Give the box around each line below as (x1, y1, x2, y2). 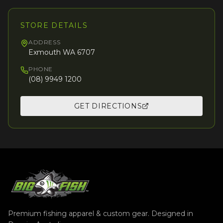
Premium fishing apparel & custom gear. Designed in (8, 209, 193, 218)
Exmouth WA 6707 (28, 48, 95, 57)
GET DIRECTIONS (74, 102, 142, 111)
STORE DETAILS (20, 21, 88, 30)
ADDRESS (28, 38, 61, 46)
